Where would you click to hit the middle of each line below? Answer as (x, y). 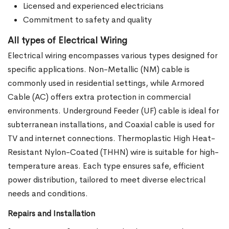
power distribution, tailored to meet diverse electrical (107, 179)
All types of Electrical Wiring (67, 40)
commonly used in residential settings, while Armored (106, 83)
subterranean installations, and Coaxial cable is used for (111, 124)
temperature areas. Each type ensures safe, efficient (106, 166)
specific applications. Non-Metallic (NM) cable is (99, 69)
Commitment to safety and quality (87, 19)
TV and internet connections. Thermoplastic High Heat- (111, 138)
